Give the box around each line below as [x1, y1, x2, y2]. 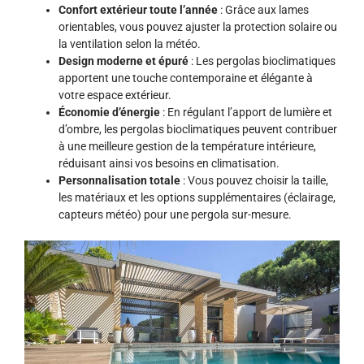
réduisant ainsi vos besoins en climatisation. [58, 157, 279, 171]
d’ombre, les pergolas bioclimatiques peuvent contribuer [58, 123, 337, 136]
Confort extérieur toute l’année [58, 3, 218, 17]
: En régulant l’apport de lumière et [160, 106, 332, 119]
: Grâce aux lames [218, 3, 309, 17]
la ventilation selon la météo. [58, 37, 201, 51]
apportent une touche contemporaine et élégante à [58, 71, 313, 85]
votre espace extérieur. [58, 89, 171, 102]
